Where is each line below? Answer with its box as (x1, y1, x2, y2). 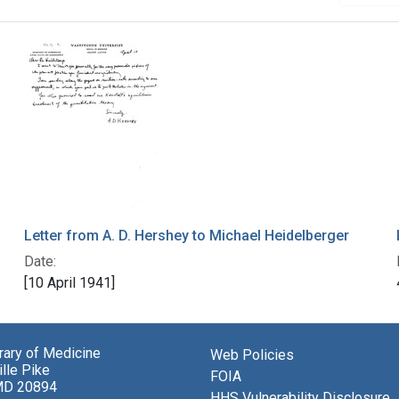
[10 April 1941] (23, 274, 115, 292)
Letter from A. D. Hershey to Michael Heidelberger (23, 227, 349, 245)
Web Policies (210, 346, 294, 364)
